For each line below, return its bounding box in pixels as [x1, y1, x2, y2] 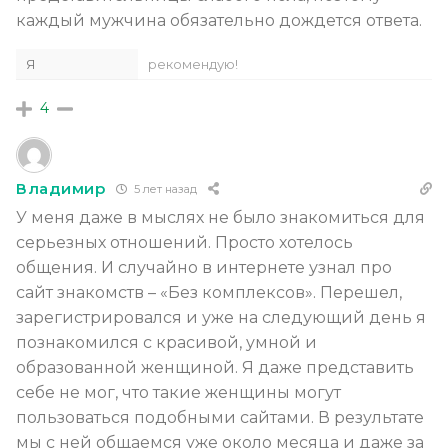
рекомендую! [148, 55, 238, 72]
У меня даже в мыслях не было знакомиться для [16, 207, 425, 227]
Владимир [16, 179, 106, 199]
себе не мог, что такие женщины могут [16, 382, 341, 402]
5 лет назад [130, 182, 197, 197]
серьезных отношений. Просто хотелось [16, 232, 353, 252]
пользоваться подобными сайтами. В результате [16, 407, 424, 427]
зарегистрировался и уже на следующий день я [16, 307, 426, 327]
